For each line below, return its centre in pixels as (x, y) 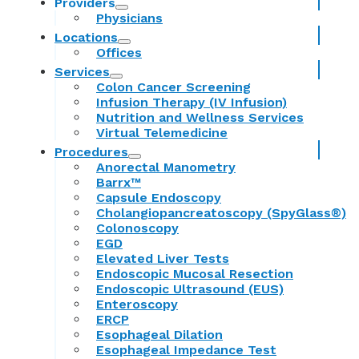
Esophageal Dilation (159, 334)
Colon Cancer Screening (173, 87)
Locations (86, 37)
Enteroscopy (137, 304)
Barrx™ (119, 182)
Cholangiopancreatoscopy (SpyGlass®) (221, 212)
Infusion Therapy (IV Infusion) (192, 102)
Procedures (91, 151)
